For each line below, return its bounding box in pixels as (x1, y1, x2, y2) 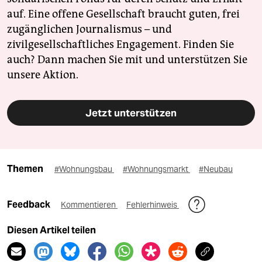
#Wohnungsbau (54, 163, 114, 174)
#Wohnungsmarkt (123, 163, 190, 174)
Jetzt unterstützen (85, 106, 177, 119)
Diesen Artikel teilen (7, 224, 96, 236)
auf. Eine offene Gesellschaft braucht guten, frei (7, 7, 240, 20)
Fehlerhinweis (126, 199, 179, 210)
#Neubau (199, 163, 233, 174)
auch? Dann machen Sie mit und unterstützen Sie (7, 53, 247, 66)
